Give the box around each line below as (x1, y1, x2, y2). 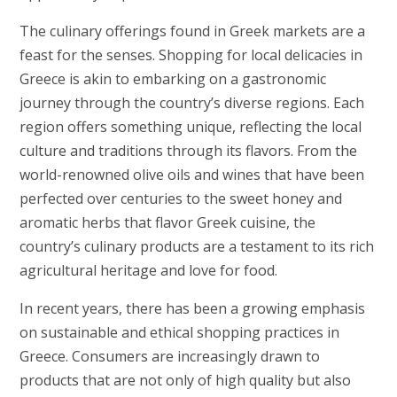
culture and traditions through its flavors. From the (19, 141, 357, 161)
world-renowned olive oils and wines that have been (19, 165, 364, 185)
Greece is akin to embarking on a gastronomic (19, 69, 326, 90)
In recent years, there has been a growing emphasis (19, 299, 365, 319)
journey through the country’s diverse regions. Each (19, 93, 364, 113)
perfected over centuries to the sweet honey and (19, 189, 342, 209)
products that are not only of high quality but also (19, 370, 351, 391)
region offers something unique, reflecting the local (19, 117, 362, 137)
